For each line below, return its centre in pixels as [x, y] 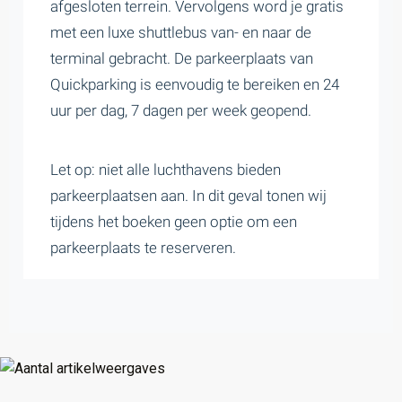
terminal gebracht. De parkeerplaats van [182, 58]
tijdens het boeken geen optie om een [174, 222]
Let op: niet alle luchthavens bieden [166, 170]
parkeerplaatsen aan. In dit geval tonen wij [188, 196]
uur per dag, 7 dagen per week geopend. [183, 110]
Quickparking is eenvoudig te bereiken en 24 [195, 84]
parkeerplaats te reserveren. [145, 248]
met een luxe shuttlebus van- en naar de [181, 32]
